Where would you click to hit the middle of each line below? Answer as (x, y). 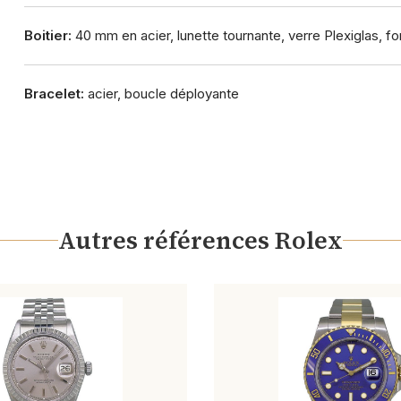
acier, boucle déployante (161, 94)
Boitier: (47, 35)
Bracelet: (54, 94)
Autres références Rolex (200, 240)
